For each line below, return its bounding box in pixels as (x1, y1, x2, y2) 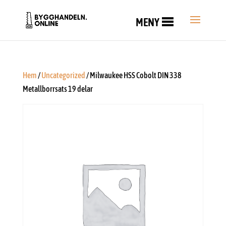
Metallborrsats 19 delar (22, 84, 93, 93)
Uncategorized (41, 71, 85, 80)
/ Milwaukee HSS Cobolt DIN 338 (85, 71, 182, 80)
